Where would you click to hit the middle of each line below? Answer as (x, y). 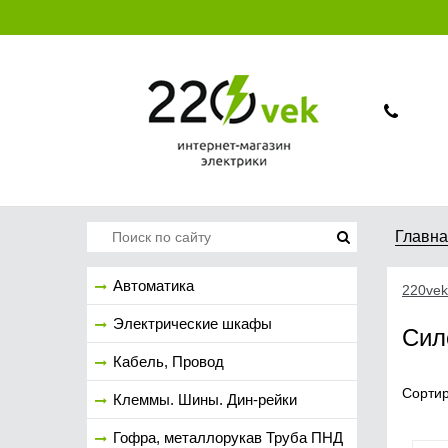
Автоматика (153, 285)
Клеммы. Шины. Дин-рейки (205, 399)
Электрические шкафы (192, 323)
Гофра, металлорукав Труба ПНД (228, 437)
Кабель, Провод (168, 361)
